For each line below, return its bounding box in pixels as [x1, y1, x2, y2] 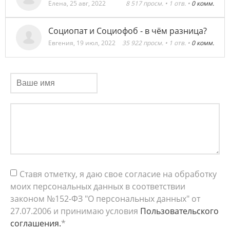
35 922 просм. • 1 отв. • [122, 39, 191, 48]
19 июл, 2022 [76, 39, 116, 48]
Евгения [48, 39, 74, 48]
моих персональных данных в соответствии [10, 181, 185, 193]
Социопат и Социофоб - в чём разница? [48, 25, 207, 37]
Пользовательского [140, 205, 219, 217]
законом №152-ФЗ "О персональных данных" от [10, 193, 200, 205]
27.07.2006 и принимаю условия [10, 205, 140, 217]
